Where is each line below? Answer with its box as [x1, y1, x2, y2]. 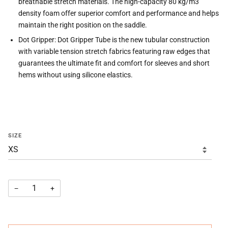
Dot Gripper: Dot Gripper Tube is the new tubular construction [18, 35, 210, 44]
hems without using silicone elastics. [18, 70, 133, 79]
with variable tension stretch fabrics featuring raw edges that [18, 47, 210, 56]
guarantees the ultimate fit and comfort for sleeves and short [18, 59, 210, 68]
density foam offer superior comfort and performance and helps [18, 9, 219, 18]
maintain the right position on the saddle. [18, 20, 147, 30]
